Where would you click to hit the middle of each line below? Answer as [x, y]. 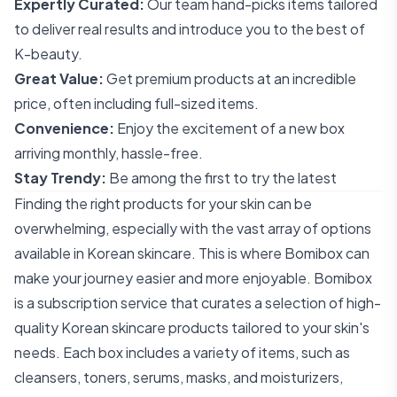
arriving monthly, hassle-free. [109, 153]
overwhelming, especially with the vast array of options [193, 228]
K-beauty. [48, 54]
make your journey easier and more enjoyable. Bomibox [193, 278]
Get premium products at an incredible [230, 78]
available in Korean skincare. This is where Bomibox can [192, 253]
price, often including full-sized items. [136, 103]
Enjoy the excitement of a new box [230, 128]
